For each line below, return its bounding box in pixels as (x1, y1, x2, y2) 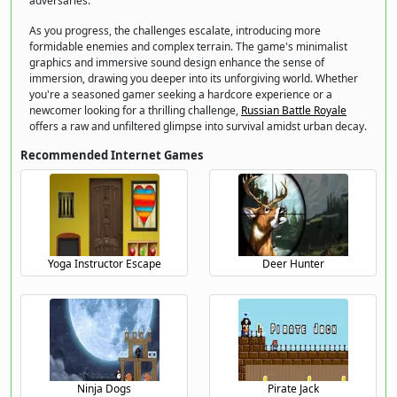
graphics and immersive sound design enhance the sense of (29, 54, 324, 70)
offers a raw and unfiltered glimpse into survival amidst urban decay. (29, 118, 367, 134)
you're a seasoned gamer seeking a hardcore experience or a (29, 86, 332, 102)
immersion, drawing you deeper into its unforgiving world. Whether (29, 70, 358, 86)
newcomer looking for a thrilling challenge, (29, 102, 241, 118)
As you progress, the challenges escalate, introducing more (29, 22, 321, 38)
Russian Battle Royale (241, 102, 346, 118)
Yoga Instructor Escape (47, 255, 161, 271)
